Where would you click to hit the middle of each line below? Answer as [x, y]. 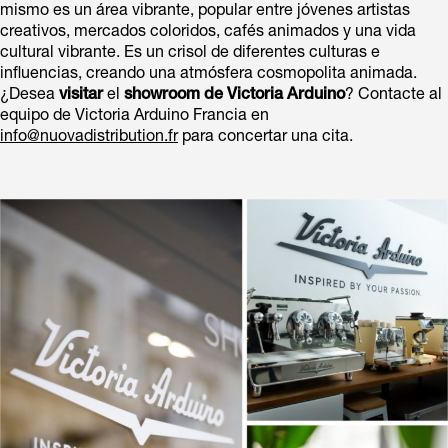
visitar [81, 95]
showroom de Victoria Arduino [234, 95]
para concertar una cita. [265, 137]
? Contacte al [393, 95]
